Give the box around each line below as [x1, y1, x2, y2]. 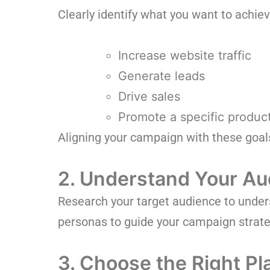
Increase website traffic [118, 48, 251, 63]
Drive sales [118, 89, 180, 104]
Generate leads [118, 69, 205, 83]
